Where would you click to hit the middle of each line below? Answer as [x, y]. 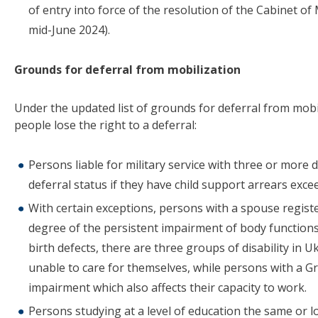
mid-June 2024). [69, 30]
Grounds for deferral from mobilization [127, 70]
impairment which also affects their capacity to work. [168, 288]
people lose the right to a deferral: [105, 125]
